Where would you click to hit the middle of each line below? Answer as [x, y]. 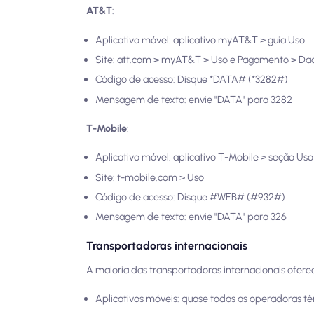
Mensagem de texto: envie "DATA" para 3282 [194, 99]
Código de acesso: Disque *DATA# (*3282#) [192, 80]
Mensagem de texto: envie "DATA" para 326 [191, 217]
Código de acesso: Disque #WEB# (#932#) [190, 197]
